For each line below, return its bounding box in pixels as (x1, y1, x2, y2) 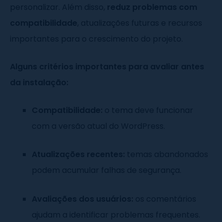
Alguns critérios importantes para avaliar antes (10, 60, 204, 72)
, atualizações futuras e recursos (77, 17, 202, 29)
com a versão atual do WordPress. (32, 120, 165, 132)
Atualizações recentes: (32, 149, 125, 161)
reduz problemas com (107, 1, 197, 13)
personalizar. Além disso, (10, 1, 107, 13)
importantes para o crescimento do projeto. (10, 33, 183, 45)
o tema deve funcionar (103, 104, 193, 116)
